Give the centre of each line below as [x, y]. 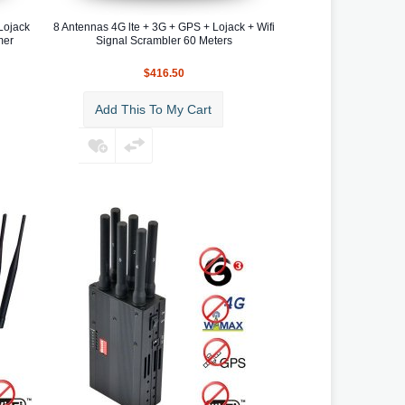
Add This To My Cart [153, 109]
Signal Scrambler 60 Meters [164, 40]
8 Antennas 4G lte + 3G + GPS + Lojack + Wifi [164, 27]
